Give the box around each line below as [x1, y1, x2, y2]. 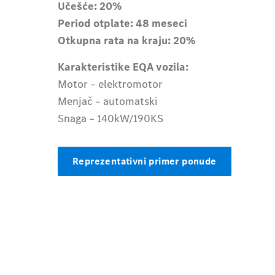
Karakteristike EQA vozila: [58, 59, 189, 74]
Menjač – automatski [58, 93, 158, 109]
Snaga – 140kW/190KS [58, 110, 164, 126]
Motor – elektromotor [58, 76, 163, 91]
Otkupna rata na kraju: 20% [58, 33, 196, 48]
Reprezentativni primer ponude [72, 154, 217, 168]
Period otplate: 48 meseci [58, 16, 188, 31]
